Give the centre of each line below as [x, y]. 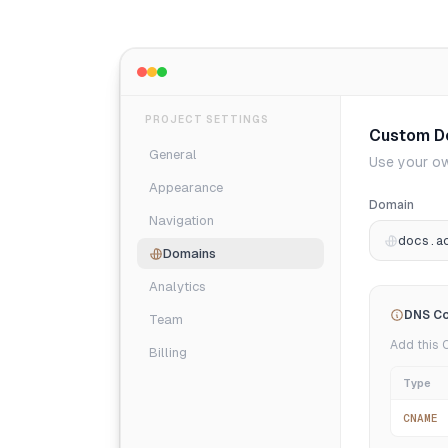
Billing [168, 352]
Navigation [181, 220]
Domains [189, 253]
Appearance [186, 187]
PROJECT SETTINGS [207, 119]
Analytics [177, 286]
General [173, 154]
